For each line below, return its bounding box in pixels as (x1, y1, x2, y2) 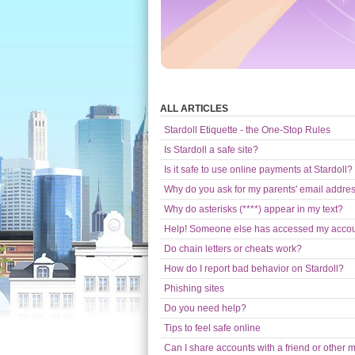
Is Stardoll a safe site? (164, 144, 258, 155)
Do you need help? (164, 303, 246, 314)
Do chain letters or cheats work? (164, 243, 302, 254)
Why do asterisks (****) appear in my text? (164, 204, 343, 215)
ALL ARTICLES (160, 103, 228, 114)
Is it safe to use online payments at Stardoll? (164, 164, 353, 175)
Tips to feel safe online (164, 323, 261, 334)
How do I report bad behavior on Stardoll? (164, 263, 344, 274)
